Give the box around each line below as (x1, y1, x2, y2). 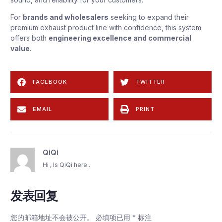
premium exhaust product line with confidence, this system (10, 23, 201, 32)
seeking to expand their (109, 13, 189, 22)
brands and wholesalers (23, 13, 109, 22)
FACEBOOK (33, 78, 67, 85)
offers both (10, 34, 49, 43)
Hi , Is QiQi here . (43, 161, 90, 169)
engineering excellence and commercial (49, 34, 191, 43)
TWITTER (136, 78, 165, 85)
